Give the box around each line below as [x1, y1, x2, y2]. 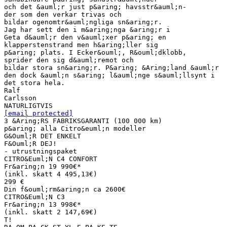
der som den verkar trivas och [4, 10, 122, 18]
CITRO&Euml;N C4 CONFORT [4, 155, 97, 163]
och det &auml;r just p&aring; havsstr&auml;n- [4, 3, 186, 11]
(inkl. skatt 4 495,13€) [4, 170, 97, 178]
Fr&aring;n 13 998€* [4, 200, 81, 208]
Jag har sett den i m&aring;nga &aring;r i [4, 25, 170, 33]
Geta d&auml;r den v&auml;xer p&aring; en [4, 33, 166, 41]
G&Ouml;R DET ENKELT [4, 132, 81, 140]
